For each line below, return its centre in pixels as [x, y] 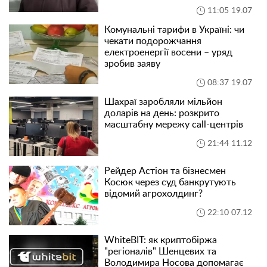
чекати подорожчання [153, 41]
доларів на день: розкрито [162, 114]
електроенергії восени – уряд [168, 53]
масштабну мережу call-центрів [174, 125]
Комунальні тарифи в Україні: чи [174, 30]
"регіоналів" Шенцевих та [160, 252]
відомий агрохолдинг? [153, 194]
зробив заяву [132, 64]
